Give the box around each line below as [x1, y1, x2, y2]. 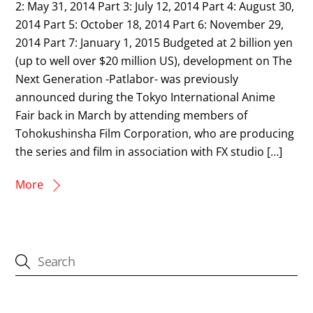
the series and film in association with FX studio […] [15, 143, 283, 159]
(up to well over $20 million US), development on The [15, 52, 293, 68]
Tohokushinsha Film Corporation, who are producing [15, 125, 295, 141]
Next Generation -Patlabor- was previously [15, 71, 239, 87]
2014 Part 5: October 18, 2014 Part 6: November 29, [15, 16, 284, 32]
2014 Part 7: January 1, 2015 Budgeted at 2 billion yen [15, 34, 293, 50]
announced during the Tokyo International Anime [15, 89, 276, 105]
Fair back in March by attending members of [15, 107, 248, 123]
